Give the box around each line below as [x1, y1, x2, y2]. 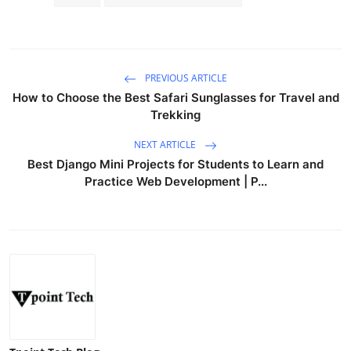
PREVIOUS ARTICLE [143, 71, 227, 85]
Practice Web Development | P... [84, 173, 267, 189]
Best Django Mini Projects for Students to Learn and [27, 156, 324, 172]
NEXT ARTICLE [134, 137, 198, 151]
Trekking [150, 107, 201, 122]
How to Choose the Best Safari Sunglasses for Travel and [12, 89, 339, 105]
